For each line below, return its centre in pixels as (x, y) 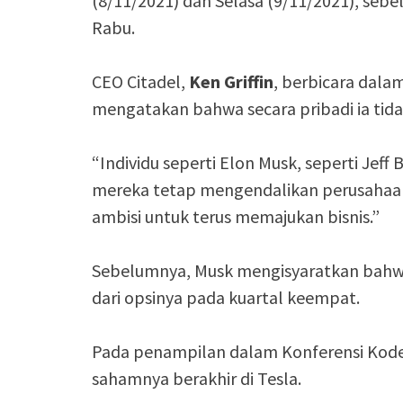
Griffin (249, 81)
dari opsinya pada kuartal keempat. (226, 297)
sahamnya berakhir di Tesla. (197, 378)
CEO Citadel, (140, 81)
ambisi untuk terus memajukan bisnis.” (236, 216)
